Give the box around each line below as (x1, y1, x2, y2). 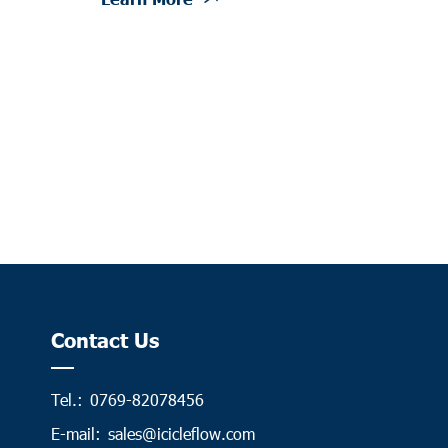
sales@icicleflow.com (107, 422, 255, 444)
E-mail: (50, 422, 101, 444)
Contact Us (50, 325, 159, 352)
